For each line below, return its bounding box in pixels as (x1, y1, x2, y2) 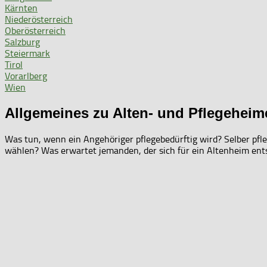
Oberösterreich (5, 24, 66, 36)
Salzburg (5, 36, 40, 48)
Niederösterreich (5, 13, 73, 25)
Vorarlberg (5, 70, 47, 82)
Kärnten (5, 2, 38, 14)
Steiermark (5, 47, 50, 59)
